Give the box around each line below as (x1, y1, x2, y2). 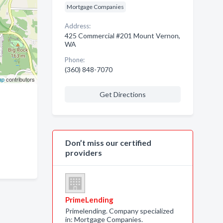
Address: (64, 22, 91, 30)
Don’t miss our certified (65, 138, 151, 147)
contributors (4, 75, 35, 83)
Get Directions (99, 90, 146, 99)
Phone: (64, 56, 85, 64)
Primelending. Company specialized (65, 207, 174, 215)
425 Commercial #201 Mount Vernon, (64, 31, 180, 40)
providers (65, 148, 102, 157)
